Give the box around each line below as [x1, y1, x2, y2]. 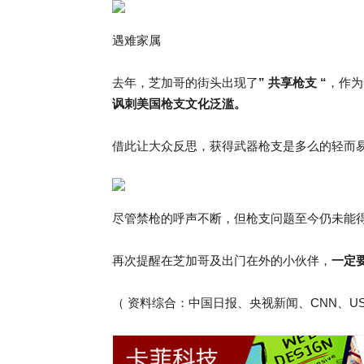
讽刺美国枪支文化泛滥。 [112, 97, 246, 110]
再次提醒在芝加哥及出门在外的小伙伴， [112, 253, 331, 267]
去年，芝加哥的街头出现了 [112, 76, 258, 89]
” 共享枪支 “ [258, 76, 327, 89]
